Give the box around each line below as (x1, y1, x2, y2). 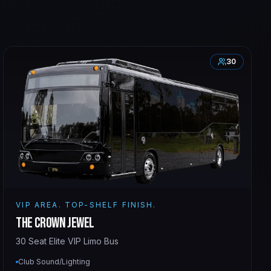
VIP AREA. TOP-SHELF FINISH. (16, 200, 157, 209)
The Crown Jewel (16, 214, 94, 232)
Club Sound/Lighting (18, 256, 91, 266)
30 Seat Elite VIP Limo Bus (16, 235, 119, 246)
